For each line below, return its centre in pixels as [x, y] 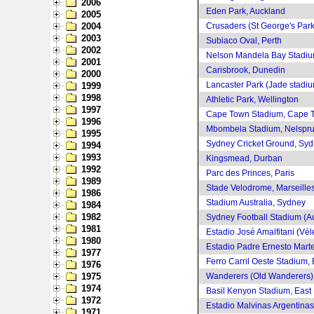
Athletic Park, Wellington [252, 100]
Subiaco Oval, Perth [244, 41]
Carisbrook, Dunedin [246, 70]
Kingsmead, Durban [244, 158]
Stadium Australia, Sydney [256, 203]
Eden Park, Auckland [246, 11]
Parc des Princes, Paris [250, 173]
